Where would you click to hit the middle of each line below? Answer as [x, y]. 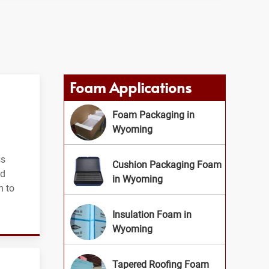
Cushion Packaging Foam [167, 165]
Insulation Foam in [152, 215]
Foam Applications [131, 87]
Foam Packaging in [153, 115]
